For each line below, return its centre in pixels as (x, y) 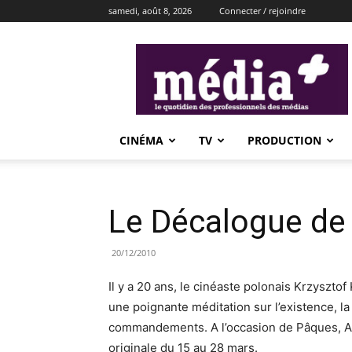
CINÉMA (141, 140)
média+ (261, 51)
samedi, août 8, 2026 (150, 11)
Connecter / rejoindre (262, 11)
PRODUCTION (284, 140)
